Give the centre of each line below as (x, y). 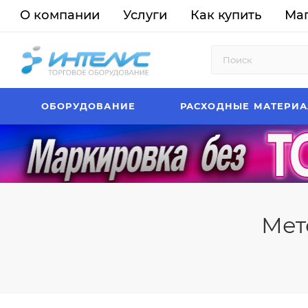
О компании (60, 15)
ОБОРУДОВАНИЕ (88, 106)
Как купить (226, 15)
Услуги (145, 15)
